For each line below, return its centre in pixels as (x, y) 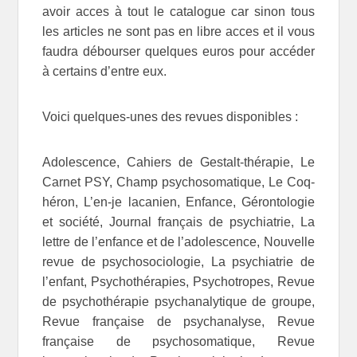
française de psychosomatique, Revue (178, 342)
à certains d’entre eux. (105, 72)
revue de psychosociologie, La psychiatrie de (178, 262)
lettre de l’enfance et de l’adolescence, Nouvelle (178, 242)
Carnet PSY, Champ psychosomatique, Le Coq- (178, 182)
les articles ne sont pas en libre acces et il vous (178, 32)
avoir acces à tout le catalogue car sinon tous (178, 12)
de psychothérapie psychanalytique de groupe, (178, 302)
